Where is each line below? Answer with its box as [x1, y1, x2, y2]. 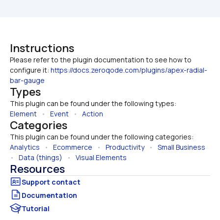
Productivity [106, 142, 144, 152]
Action [82, 109, 103, 119]
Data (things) [19, 153, 62, 163]
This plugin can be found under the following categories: [10, 132, 193, 142]
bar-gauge [10, 76, 45, 85]
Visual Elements [76, 153, 127, 163]
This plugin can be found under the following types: [10, 99, 176, 109]
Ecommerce [53, 142, 92, 152]
